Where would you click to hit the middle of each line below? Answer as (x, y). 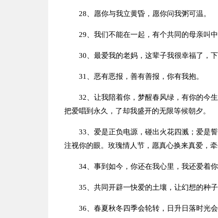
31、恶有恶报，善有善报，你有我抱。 (141, 76)
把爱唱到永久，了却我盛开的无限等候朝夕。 (137, 111)
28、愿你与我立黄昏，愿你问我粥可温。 (145, 14)
